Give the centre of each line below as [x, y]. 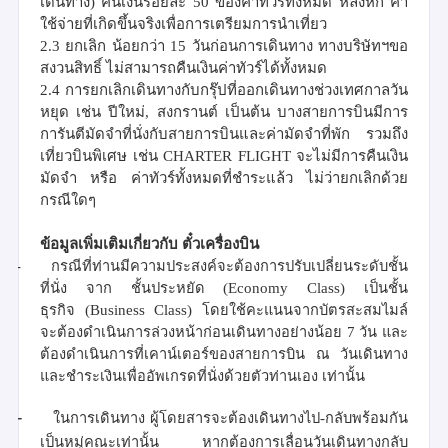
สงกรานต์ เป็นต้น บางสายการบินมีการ [282, 111]
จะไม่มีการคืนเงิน [352, 155]
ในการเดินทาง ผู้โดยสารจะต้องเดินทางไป [186, 417]
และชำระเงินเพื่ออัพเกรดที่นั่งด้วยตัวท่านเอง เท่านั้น [202, 375]
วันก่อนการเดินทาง [252, 45]
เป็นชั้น [386, 287]
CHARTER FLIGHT [229, 155]
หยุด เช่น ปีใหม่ [93, 111]
